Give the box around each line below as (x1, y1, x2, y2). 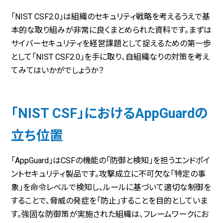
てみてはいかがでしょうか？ (11, 65, 104, 75)
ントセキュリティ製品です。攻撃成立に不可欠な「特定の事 (11, 169, 206, 179)
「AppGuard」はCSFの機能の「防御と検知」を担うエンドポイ (11, 155, 211, 165)
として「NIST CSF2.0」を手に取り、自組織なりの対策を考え (11, 52, 210, 62)
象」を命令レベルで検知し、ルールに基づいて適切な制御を (11, 182, 212, 192)
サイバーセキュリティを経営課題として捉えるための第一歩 (11, 38, 212, 48)
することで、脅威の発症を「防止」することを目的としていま (11, 196, 208, 206)
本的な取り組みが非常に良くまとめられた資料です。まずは (11, 25, 212, 35)
